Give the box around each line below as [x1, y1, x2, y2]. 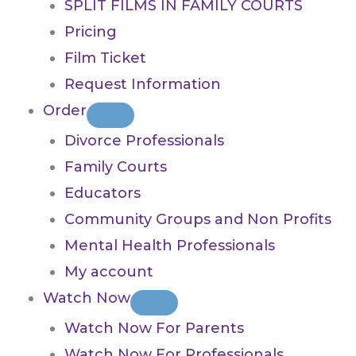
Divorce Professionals [64, 132, 224, 150]
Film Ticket [64, 49, 146, 68]
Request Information [64, 75, 221, 94]
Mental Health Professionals [64, 237, 275, 255]
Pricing [64, 23, 117, 41]
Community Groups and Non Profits [64, 211, 331, 229]
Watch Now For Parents [64, 319, 244, 338]
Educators [64, 184, 141, 203]
